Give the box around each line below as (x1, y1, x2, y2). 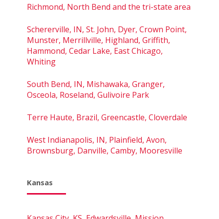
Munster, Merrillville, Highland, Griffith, (27, 34, 170, 45)
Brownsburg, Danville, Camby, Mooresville (27, 145, 182, 156)
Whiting (27, 56, 56, 67)
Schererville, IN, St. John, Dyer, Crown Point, (27, 23, 187, 35)
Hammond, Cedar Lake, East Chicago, (27, 45, 163, 56)
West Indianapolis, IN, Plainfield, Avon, (27, 134, 167, 145)
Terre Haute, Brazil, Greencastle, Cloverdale (27, 111, 187, 123)
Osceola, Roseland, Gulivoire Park (27, 89, 149, 100)
